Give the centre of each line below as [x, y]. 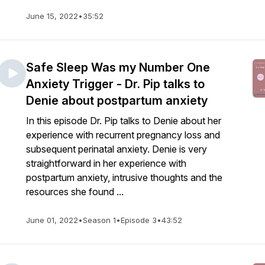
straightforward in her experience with [106, 163]
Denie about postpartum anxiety [117, 101]
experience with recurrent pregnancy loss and [123, 135]
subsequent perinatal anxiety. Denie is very [117, 149]
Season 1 [99, 220]
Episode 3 [139, 220]
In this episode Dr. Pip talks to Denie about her [124, 121]
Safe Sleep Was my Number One [118, 67]
